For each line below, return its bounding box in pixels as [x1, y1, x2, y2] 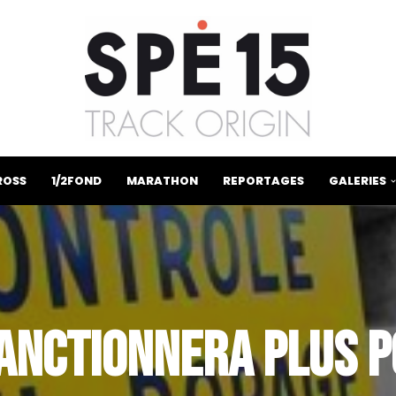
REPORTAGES [222, 173, 304, 189]
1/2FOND [50, 173, 102, 189]
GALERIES [328, 173, 386, 189]
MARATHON [126, 173, 198, 189]
